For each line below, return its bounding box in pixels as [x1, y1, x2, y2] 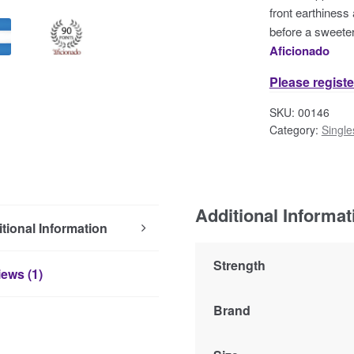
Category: [269, 121, 322, 137]
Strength [213, 255, 266, 274]
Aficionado [269, 41, 330, 59]
